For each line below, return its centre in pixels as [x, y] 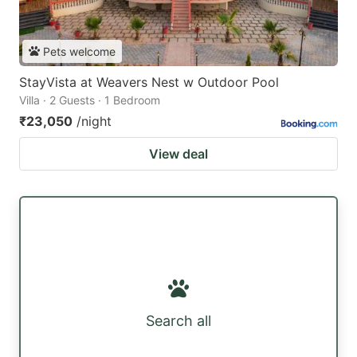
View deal [178, 153]
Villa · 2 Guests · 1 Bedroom [90, 100]
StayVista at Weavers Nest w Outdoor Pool [149, 82]
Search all [178, 321]
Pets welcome [79, 51]
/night [94, 121]
